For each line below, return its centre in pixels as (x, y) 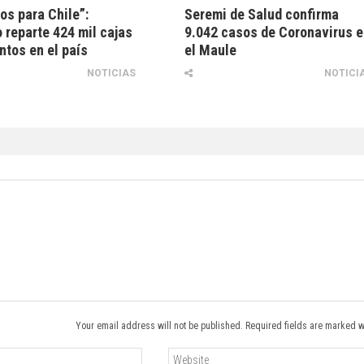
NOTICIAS (112, 74)
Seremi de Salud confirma (262, 15)
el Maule (211, 50)
